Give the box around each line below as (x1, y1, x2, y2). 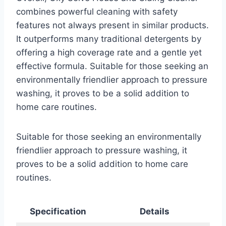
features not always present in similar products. (16, 20, 209, 31)
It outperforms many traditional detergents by (16, 34, 201, 44)
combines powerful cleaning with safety (16, 7, 178, 17)
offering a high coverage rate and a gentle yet (16, 47, 202, 58)
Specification (29, 206, 86, 217)
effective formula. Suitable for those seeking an (16, 61, 208, 72)
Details (140, 206, 169, 217)
